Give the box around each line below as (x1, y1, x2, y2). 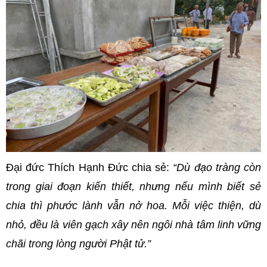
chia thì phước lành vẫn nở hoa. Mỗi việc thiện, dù (6, 200, 261, 212)
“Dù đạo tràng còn (173, 162, 262, 174)
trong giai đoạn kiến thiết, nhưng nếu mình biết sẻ (6, 181, 261, 193)
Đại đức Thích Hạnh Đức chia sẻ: (6, 162, 173, 174)
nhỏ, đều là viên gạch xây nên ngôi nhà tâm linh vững (6, 219, 261, 231)
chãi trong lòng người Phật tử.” (6, 238, 151, 250)
